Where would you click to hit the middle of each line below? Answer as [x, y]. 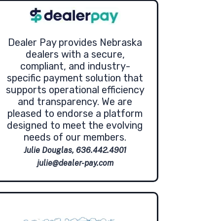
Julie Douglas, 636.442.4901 [75, 150]
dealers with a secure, [75, 55]
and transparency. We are [75, 102]
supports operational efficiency [75, 90]
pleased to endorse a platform [75, 114]
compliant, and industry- [75, 66]
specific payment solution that [75, 78]
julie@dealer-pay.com [75, 163]
